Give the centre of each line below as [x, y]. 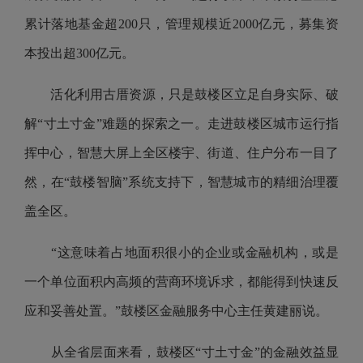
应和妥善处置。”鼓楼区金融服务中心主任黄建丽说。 [178, 311]
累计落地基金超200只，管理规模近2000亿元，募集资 [181, 24]
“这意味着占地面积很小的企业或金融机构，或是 [181, 252]
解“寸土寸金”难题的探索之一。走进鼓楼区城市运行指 [181, 124]
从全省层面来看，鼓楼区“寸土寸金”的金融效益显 [181, 352]
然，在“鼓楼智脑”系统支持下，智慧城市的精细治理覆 [181, 182]
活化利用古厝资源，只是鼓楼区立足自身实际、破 [181, 94]
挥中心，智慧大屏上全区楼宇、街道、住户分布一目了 [181, 153]
